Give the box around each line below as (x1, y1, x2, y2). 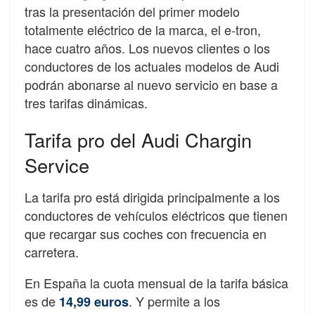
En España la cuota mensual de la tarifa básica (25, 273, 288, 292)
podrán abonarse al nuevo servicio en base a (25, 75, 278, 94)
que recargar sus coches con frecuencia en (25, 224, 266, 243)
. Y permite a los (129, 291, 220, 310)
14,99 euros (59, 292, 129, 311)
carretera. (25, 242, 79, 261)
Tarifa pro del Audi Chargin (25, 126, 252, 154)
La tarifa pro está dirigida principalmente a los (25, 187, 280, 206)
